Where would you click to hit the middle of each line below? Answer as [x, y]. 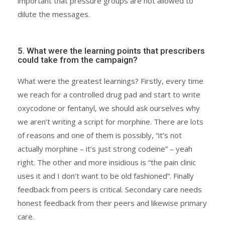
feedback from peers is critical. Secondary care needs [110, 189]
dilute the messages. [54, 14]
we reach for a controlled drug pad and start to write [109, 94]
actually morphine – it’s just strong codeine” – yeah [105, 148]
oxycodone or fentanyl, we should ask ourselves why [109, 108]
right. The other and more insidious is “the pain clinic [107, 162]
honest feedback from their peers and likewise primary [112, 203]
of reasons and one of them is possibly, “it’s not [100, 135]
